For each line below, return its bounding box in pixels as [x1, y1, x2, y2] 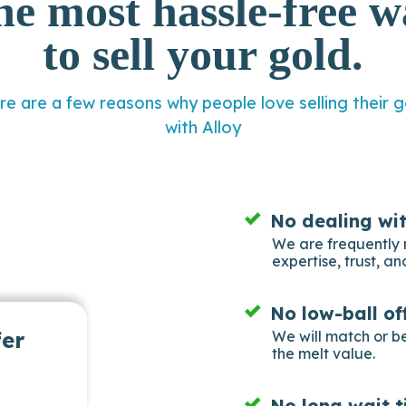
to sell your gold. [43, 28, 363, 80]
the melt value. [272, 343, 375, 362]
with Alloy [165, 116, 241, 138]
